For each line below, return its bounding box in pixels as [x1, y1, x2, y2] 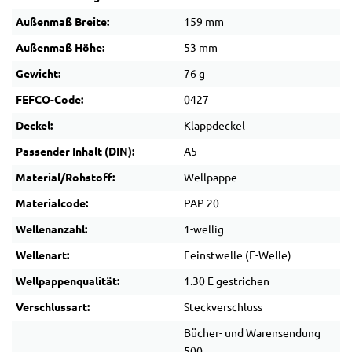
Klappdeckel [184, 119, 245, 133]
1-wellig [184, 223, 224, 236]
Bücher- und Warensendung [184, 327, 321, 340]
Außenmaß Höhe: [16, 42, 104, 55]
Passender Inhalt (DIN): [16, 145, 134, 159]
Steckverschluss [184, 301, 262, 314]
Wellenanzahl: [16, 223, 87, 236]
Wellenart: [16, 249, 69, 262]
